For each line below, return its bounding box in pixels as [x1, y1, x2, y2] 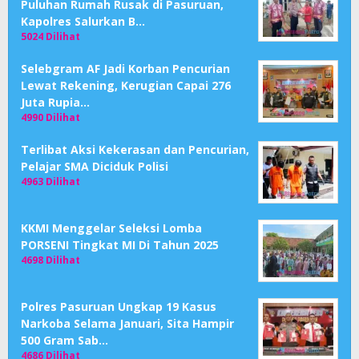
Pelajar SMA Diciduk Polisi [21, 159, 168, 175]
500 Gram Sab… [21, 333, 108, 349]
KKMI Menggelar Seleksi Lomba [21, 220, 202, 236]
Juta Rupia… [21, 95, 90, 111]
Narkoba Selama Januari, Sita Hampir [21, 316, 234, 332]
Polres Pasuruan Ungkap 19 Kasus [21, 299, 216, 315]
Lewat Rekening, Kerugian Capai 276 [21, 78, 231, 94]
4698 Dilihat [21, 253, 80, 268]
